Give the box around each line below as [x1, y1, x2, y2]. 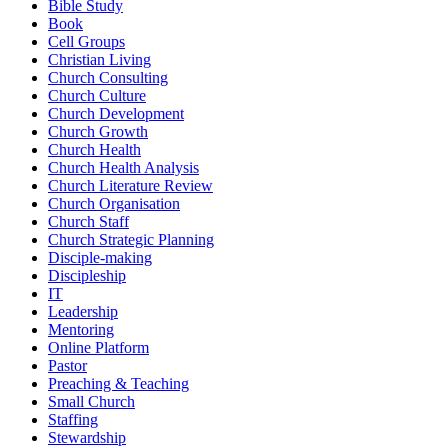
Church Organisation [48, 195, 180, 213]
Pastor [48, 357, 87, 375]
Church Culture [48, 87, 146, 105]
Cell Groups [48, 33, 125, 51]
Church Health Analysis [48, 159, 199, 177]
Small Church [48, 393, 135, 411]
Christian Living [48, 51, 151, 69]
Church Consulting [48, 69, 168, 87]
